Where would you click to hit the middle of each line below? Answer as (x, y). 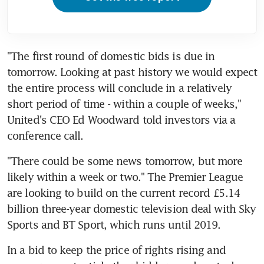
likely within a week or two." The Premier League (125, 176)
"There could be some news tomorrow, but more (125, 161)
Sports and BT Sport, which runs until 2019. (114, 224)
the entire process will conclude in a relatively (119, 88)
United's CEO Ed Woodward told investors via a (121, 119)
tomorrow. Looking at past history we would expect (132, 72)
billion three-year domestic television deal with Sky (132, 208)
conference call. (45, 135)
